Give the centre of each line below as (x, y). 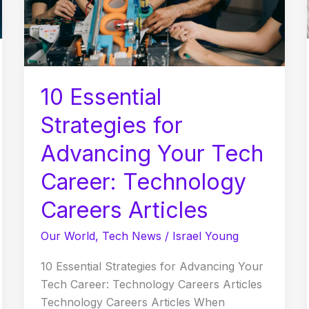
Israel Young (205, 236)
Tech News (131, 236)
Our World (68, 236)
